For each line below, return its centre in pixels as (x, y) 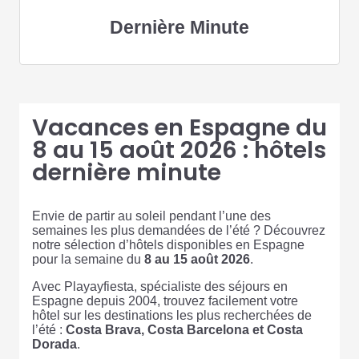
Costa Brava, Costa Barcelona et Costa (184, 330)
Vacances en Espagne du (179, 127)
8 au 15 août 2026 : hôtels (179, 150)
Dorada (54, 344)
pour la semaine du (88, 259)
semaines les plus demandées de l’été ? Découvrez (179, 230)
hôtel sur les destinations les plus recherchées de (172, 315)
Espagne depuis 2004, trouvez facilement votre (165, 301)
